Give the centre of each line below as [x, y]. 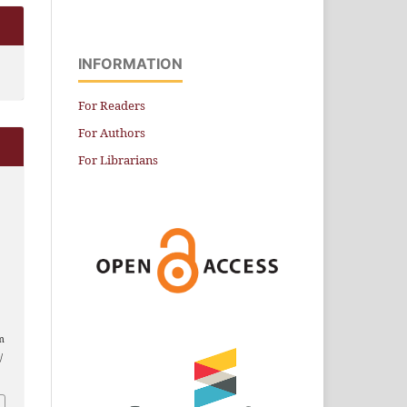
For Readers [112, 105]
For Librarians [118, 159]
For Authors [112, 132]
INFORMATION [130, 63]
